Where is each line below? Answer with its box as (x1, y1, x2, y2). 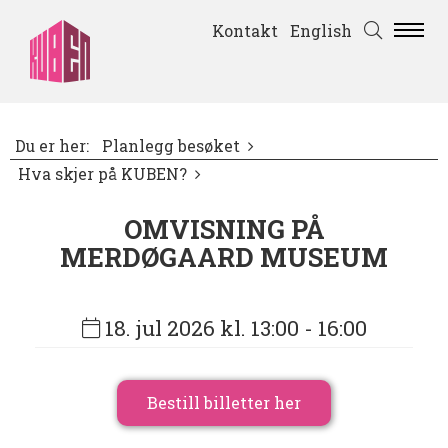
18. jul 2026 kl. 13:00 (104, 314, 299, 343)
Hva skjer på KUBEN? (18, 164, 187, 185)
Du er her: (15, 136, 89, 157)
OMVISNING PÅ (123, 212, 325, 247)
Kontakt (212, 20, 278, 41)
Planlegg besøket (102, 136, 240, 157)
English (290, 20, 352, 41)
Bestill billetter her (147, 392, 301, 414)
